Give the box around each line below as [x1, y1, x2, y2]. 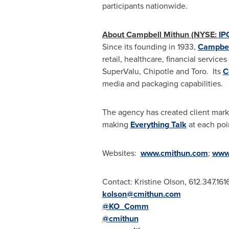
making [102, 119, 130, 130]
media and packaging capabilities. [102, 78, 225, 89]
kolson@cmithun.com [102, 188, 181, 200]
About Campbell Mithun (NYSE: [102, 29, 219, 40]
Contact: [102, 176, 134, 188]
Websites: [102, 147, 141, 159]
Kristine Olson [134, 176, 185, 188]
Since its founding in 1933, [102, 41, 198, 53]
